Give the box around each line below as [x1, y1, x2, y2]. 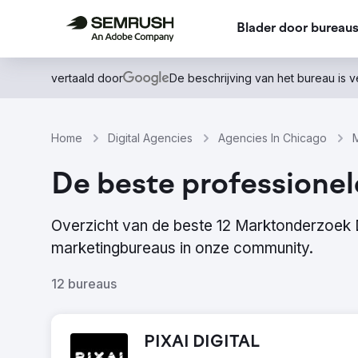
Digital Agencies [108, 131, 193, 145]
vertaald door [51, 71, 123, 85]
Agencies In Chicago [218, 131, 327, 145]
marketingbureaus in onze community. [51, 239, 313, 257]
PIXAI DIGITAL [144, 334, 260, 352]
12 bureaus [51, 276, 117, 292]
